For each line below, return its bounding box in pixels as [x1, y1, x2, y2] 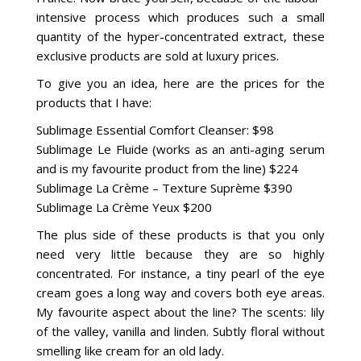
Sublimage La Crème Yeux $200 [36, 198, 213, 215]
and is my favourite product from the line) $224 [36, 160, 299, 176]
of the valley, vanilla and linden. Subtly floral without [36, 322, 325, 339]
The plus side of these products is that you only [36, 226, 325, 243]
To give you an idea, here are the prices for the [36, 74, 325, 91]
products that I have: [36, 93, 152, 110]
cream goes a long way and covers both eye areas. [36, 284, 325, 301]
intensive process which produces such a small [36, 8, 325, 25]
